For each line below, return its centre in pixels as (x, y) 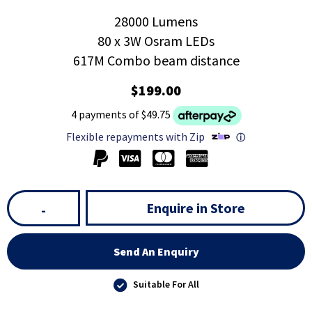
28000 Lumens (156, 22)
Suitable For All (166, 284)
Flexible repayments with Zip (135, 136)
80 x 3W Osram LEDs (156, 41)
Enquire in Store (195, 208)
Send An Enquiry (156, 252)
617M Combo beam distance (156, 61)
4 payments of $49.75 (120, 115)
